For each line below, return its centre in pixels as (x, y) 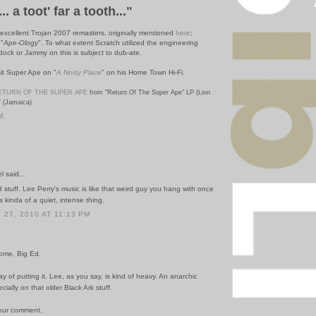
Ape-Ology (21, 42)
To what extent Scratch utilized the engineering (122, 42)
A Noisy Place (79, 72)
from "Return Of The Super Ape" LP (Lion (149, 92)
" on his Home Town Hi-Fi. (143, 72)
